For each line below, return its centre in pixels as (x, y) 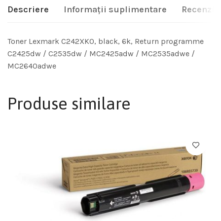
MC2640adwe (32, 66)
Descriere (28, 10)
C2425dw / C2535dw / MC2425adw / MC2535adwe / (101, 54)
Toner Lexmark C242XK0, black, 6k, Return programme (106, 41)
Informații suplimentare (115, 10)
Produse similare (69, 104)
